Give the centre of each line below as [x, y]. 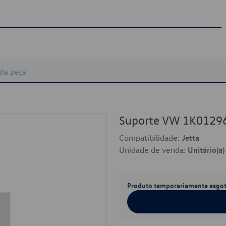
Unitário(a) [206, 150]
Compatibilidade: [150, 138]
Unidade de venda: [153, 150]
